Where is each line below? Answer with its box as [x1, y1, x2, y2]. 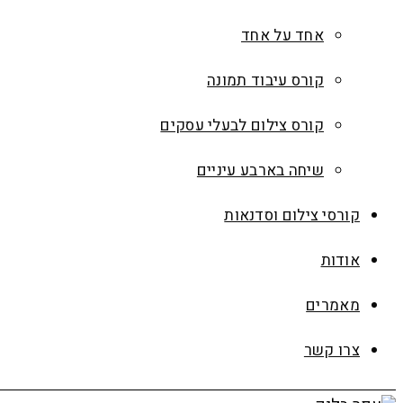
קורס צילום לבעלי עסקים [160, 114, 324, 137]
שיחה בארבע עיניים [196, 159, 324, 182]
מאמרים [306, 294, 360, 317]
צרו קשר [303, 339, 360, 362]
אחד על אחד [241, 24, 324, 47]
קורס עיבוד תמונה [207, 69, 324, 92]
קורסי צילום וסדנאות [224, 204, 360, 227]
